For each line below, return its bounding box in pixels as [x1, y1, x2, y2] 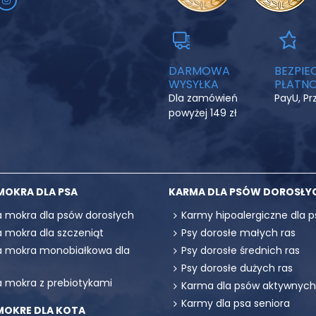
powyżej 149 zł [169, 106, 237, 120]
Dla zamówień [169, 91, 238, 105]
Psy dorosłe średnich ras [181, 243, 300, 257]
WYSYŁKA [169, 76, 219, 92]
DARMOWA [169, 63, 230, 79]
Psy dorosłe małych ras [181, 226, 296, 240]
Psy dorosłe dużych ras [181, 261, 293, 275]
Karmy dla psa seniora [181, 296, 290, 310]
